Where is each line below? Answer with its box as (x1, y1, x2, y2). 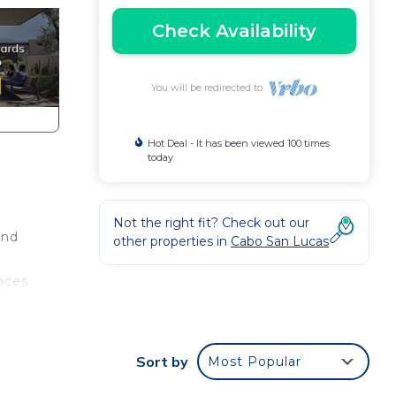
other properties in (113, 233, 231, 249)
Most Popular (208, 354, 301, 369)
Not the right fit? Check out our (113, 215, 309, 231)
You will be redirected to (150, 81, 268, 94)
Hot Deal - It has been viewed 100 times (147, 137, 330, 149)
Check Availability (152, 20, 316, 42)
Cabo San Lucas (231, 233, 329, 249)
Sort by (136, 353, 188, 370)
